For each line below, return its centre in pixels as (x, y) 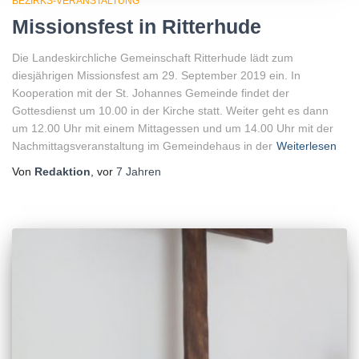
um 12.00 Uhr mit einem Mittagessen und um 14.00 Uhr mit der (173, 128)
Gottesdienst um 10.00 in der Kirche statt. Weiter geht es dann (170, 110)
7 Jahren (139, 171)
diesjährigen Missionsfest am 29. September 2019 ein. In (156, 75)
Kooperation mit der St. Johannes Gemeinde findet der (151, 93)
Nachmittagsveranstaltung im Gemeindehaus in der (142, 145)
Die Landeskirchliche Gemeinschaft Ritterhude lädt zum (153, 57)
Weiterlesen (307, 145)
